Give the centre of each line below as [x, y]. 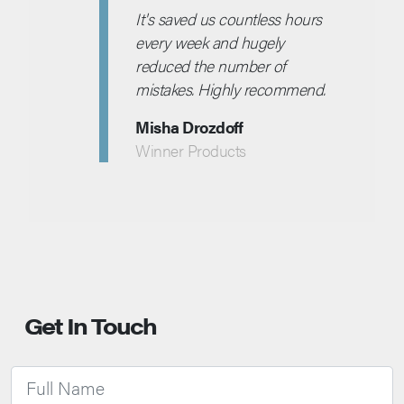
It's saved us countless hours [229, 19]
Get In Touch [90, 326]
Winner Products [191, 151]
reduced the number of [211, 66]
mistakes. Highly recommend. [230, 89]
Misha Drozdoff [189, 127]
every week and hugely [210, 42]
